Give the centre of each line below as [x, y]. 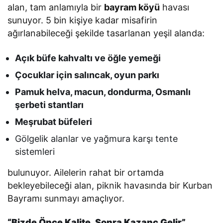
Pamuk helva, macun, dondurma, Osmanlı [103, 92]
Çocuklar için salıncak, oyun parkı [87, 75]
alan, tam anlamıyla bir [56, 7]
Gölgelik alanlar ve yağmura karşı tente [97, 139]
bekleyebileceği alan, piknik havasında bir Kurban [110, 186]
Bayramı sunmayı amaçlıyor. [66, 199]
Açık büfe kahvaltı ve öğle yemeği [88, 58]
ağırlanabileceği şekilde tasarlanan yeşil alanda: [106, 33]
